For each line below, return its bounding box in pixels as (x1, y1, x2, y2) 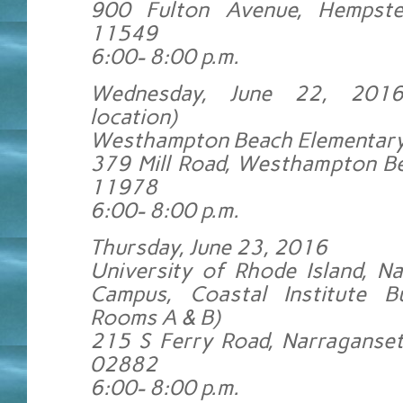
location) (90, 103, 176, 130)
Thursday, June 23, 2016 (90, 234, 327, 261)
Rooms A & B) (90, 304, 219, 331)
